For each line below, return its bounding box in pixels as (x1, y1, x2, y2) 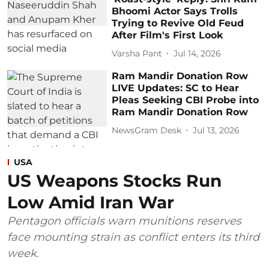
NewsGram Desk (112, 124, 182, 136)
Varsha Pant (112, 47, 163, 59)
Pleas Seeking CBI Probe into (112, 94, 259, 106)
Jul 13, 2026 (193, 124, 240, 136)
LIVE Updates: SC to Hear (112, 82, 240, 94)
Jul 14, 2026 (174, 47, 222, 59)
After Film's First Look (112, 29, 223, 41)
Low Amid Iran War (7, 192, 174, 213)
